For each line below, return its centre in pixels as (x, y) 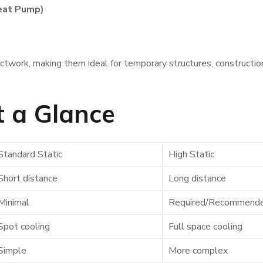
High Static (191, 154)
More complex (198, 251)
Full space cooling (205, 227)
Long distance (197, 178)
